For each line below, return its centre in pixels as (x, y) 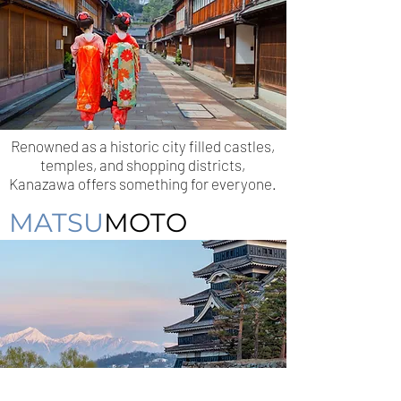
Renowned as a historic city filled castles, (142, 146)
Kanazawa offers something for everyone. (142, 183)
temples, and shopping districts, (142, 165)
